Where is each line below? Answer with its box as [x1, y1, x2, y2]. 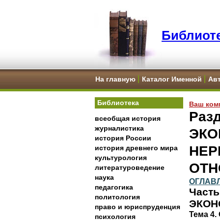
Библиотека [97, 99, 139, 107]
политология [95, 193, 140, 201]
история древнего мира [95, 144, 178, 152]
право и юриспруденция [95, 203, 180, 211]
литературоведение [95, 164, 165, 171]
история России [95, 134, 151, 142]
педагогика [95, 183, 133, 191]
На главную [95, 75, 136, 83]
